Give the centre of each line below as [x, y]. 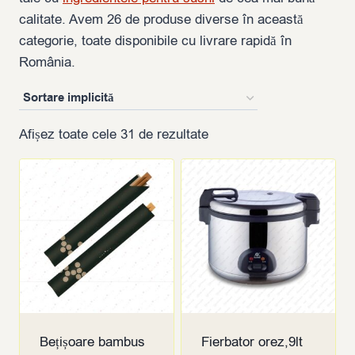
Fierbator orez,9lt [252, 342]
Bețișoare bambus [92, 342]
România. [47, 63]
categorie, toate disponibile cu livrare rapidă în [155, 41]
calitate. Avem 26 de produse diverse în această [161, 20]
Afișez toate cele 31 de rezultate [114, 135]
